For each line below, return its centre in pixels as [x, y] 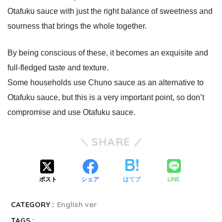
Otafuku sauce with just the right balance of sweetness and [110, 11]
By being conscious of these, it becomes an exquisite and [108, 53]
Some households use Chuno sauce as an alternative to [106, 83]
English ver [77, 205]
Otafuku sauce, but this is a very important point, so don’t [106, 98]
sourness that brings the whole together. [77, 26]
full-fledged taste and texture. [58, 68]
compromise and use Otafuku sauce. [71, 112]
